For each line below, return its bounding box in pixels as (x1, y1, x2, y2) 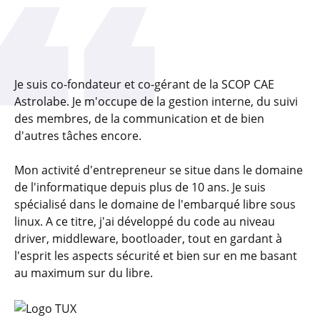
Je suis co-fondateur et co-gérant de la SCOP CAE (14, 76, 274, 92)
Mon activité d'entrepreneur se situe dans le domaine (14, 162, 303, 178)
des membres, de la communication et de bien (14, 111, 264, 126)
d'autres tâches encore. (14, 128, 141, 144)
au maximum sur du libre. (14, 265, 153, 281)
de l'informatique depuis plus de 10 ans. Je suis (14, 179, 266, 195)
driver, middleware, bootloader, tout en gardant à (14, 231, 282, 246)
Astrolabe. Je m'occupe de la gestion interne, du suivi (14, 94, 298, 109)
